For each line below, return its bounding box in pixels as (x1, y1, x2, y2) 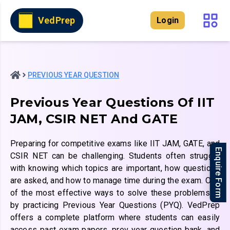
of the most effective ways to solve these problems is (10, 188, 220, 198)
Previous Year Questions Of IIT (10, 95, 215, 110)
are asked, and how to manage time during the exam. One (10, 176, 220, 185)
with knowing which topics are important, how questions (10, 163, 220, 173)
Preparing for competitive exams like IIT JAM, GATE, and (10, 139, 220, 148)
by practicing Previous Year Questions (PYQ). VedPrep (10, 200, 220, 210)
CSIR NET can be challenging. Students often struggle (10, 151, 220, 161)
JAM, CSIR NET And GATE (10, 111, 178, 126)
